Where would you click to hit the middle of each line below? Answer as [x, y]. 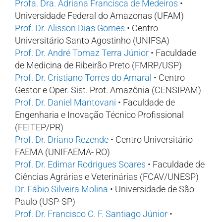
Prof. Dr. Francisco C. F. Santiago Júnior [91, 214]
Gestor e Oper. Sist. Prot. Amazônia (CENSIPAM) [108, 90]
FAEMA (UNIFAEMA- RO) [62, 152]
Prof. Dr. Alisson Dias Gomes [70, 28]
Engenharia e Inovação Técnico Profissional [99, 115]
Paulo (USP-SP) [45, 201]
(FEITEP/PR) [39, 127]
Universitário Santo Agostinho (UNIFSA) [92, 40]
